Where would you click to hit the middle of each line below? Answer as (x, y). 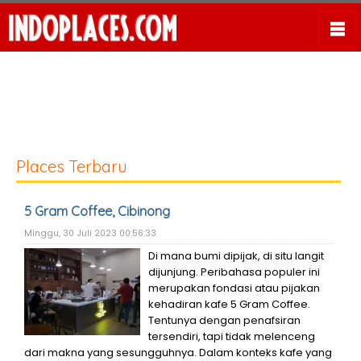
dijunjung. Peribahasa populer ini (234, 272)
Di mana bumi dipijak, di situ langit (236, 256)
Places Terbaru (72, 166)
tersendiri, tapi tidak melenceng (232, 336)
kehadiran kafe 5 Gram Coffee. (229, 304)
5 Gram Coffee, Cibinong (97, 211)
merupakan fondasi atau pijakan (234, 288)
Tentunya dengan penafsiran (224, 320)
